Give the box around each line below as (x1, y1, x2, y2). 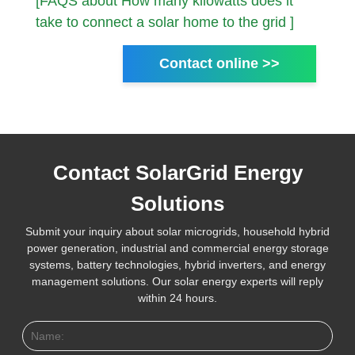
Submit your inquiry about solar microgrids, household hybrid (25, 225, 330, 239)
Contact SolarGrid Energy (52, 161, 303, 185)
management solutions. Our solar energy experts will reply (32, 275, 323, 288)
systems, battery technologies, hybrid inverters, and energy (29, 258, 326, 272)
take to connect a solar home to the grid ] (36, 14, 294, 31)
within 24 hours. (138, 292, 217, 305)
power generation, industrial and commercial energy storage (26, 242, 329, 255)
